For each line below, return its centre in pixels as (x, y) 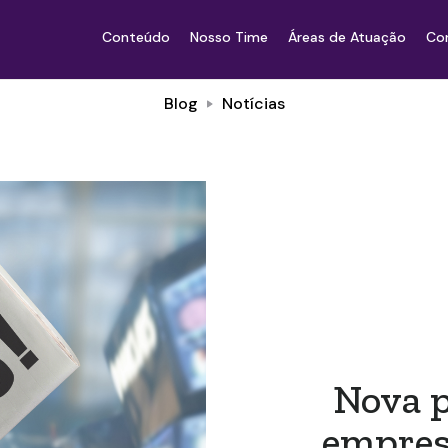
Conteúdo (136, 37)
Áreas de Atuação (347, 37)
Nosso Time (229, 37)
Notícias (253, 104)
